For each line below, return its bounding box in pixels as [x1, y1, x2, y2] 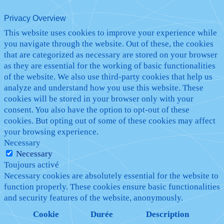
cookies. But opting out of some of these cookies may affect [4, 115, 215, 125]
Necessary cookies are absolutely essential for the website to [4, 170, 218, 180]
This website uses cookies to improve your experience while [4, 27, 217, 37]
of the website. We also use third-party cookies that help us [4, 71, 212, 81]
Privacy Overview [4, 13, 66, 22]
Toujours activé [4, 159, 59, 169]
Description [146, 209, 189, 219]
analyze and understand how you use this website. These [4, 82, 203, 92]
